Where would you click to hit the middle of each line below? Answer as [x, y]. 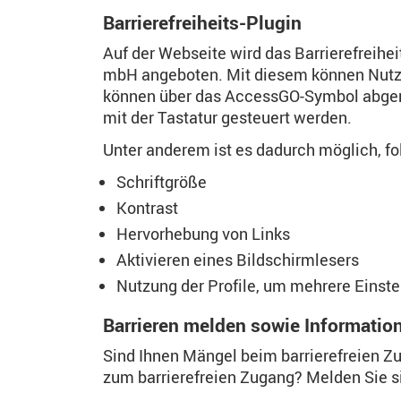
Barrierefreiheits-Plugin [202, 22]
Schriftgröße [162, 182]
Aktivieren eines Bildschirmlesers [238, 260]
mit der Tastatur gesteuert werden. [227, 117]
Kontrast [147, 208]
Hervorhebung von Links [203, 234]
